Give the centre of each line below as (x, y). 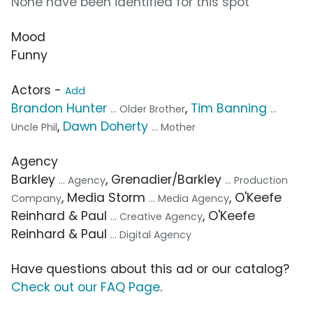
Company (36, 199)
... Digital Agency (151, 235)
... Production (256, 181)
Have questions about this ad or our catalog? (150, 269)
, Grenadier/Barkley (165, 180)
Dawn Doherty (105, 127)
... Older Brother (148, 109)
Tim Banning (229, 109)
